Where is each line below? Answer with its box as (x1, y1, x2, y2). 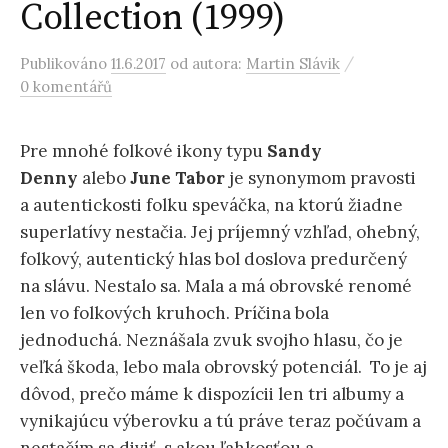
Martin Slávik (246, 54, 340, 73)
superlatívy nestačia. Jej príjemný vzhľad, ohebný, (20, 221, 420, 243)
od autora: (170, 54, 246, 73)
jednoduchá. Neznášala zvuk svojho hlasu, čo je (20, 329, 403, 351)
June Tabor (130, 167, 225, 189)
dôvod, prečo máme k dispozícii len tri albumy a (20, 383, 404, 405)
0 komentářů (20, 77, 112, 96)
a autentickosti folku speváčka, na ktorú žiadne (20, 194, 403, 216)
